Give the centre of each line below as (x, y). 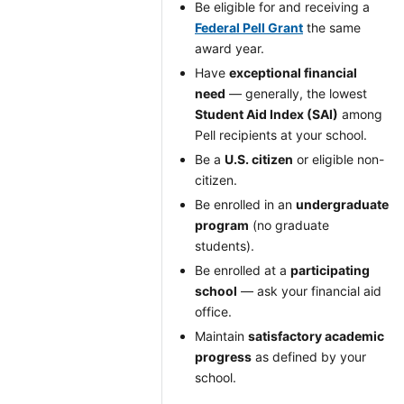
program (222, 225)
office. (213, 312)
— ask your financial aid (309, 291)
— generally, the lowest (296, 93)
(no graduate (289, 225)
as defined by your (309, 357)
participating (330, 270)
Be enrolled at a (243, 270)
